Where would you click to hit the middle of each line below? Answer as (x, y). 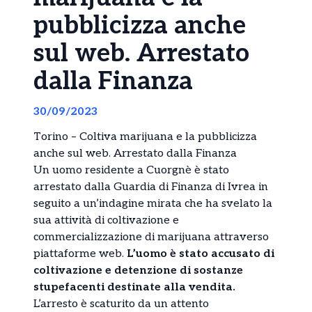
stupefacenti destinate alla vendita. (134, 288)
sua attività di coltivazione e (106, 221)
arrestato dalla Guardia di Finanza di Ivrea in (151, 187)
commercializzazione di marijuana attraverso (151, 237)
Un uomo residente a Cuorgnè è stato (131, 171)
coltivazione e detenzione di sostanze (138, 271)
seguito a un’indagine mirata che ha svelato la (153, 204)
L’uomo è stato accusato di (199, 254)
